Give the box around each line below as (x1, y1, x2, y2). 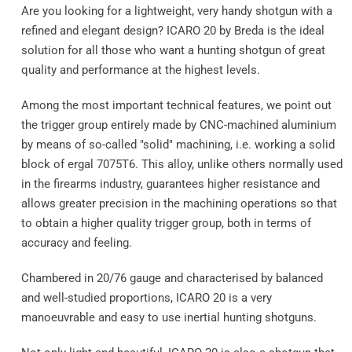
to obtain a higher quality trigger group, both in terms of (20, 216, 311, 231)
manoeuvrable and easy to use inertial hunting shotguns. (20, 310, 317, 325)
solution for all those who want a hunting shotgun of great (20, 43, 325, 58)
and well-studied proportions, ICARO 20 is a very (20, 291, 272, 306)
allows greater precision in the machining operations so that (20, 196, 337, 211)
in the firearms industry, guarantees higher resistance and (20, 177, 320, 192)
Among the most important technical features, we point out (20, 98, 332, 113)
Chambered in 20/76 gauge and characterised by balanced (20, 271, 323, 286)
